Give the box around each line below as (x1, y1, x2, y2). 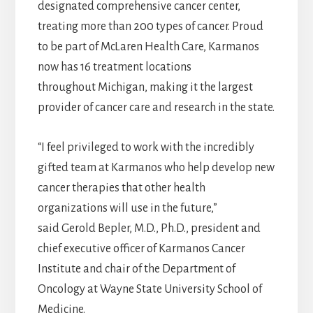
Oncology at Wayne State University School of (37, 283, 262, 296)
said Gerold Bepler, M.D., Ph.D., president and (37, 222, 261, 235)
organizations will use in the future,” (37, 202, 217, 215)
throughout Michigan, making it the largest (37, 81, 253, 94)
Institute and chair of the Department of (37, 263, 235, 276)
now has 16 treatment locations (37, 61, 191, 74)
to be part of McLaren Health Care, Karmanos (37, 41, 259, 54)
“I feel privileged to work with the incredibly (37, 141, 254, 154)
